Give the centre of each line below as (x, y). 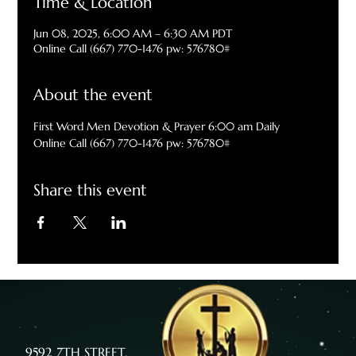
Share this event (91, 191)
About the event (93, 95)
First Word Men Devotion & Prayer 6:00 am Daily (157, 127)
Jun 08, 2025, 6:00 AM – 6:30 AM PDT (133, 34)
